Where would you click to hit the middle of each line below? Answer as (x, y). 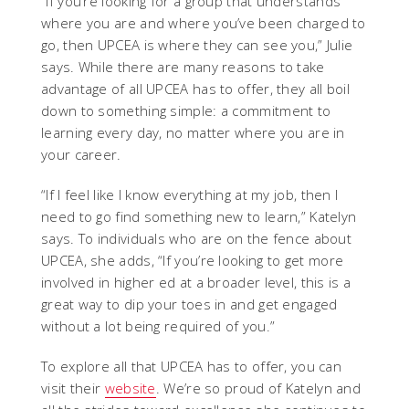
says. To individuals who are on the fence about (197, 238)
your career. (81, 154)
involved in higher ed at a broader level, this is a (196, 282)
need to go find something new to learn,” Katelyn (199, 216)
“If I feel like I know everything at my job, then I (190, 194)
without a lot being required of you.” (158, 326)
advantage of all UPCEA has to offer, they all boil (195, 89)
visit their (73, 388)
